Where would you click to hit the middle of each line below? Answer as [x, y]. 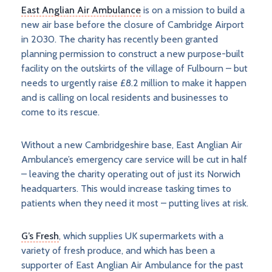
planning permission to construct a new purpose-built [133, 54]
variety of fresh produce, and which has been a [118, 251]
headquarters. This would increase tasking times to [126, 189]
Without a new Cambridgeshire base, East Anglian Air [132, 145]
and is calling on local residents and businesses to [125, 98]
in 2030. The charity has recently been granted [120, 39]
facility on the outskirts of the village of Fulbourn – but [134, 69]
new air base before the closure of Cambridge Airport [133, 25]
